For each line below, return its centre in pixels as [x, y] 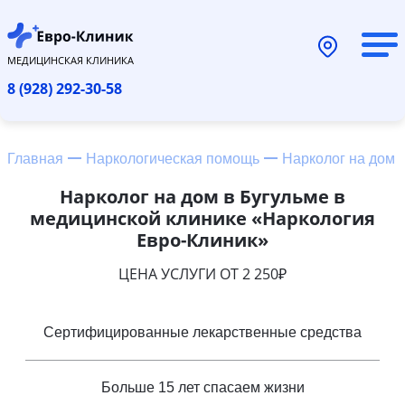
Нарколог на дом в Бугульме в [202, 196]
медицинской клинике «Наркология [202, 218]
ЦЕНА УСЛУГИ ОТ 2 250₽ [202, 273]
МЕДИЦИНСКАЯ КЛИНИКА [71, 60]
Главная [35, 158]
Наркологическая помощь [173, 158]
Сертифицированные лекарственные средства [202, 332]
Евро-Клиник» [202, 240]
